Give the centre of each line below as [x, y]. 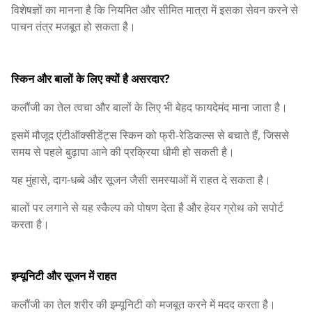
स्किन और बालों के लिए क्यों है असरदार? [91, 78]
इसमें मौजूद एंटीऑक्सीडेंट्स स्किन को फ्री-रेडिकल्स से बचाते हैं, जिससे [150, 135]
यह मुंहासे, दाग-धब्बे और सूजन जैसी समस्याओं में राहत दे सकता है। [141, 179]
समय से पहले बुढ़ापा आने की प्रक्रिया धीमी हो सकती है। [123, 151]
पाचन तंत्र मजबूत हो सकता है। [73, 27]
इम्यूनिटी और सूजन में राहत [64, 275]
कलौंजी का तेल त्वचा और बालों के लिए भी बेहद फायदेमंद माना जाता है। [149, 107]
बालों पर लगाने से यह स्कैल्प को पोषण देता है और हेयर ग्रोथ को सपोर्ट [147, 207]
